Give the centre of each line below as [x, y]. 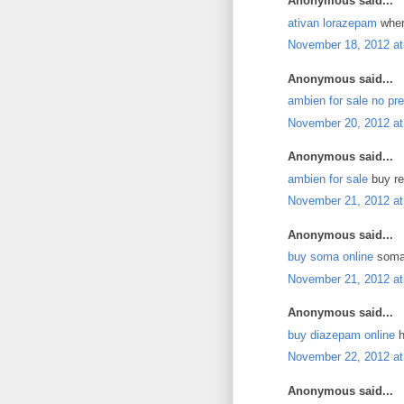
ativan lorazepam [332, 23]
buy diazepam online [341, 335]
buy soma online [331, 257]
